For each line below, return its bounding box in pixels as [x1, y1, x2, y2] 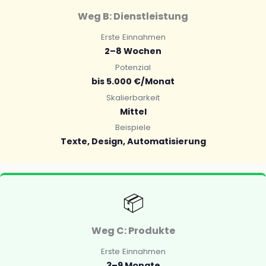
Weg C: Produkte [91, 224, 175, 238]
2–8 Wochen [104, 45, 161, 58]
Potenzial [115, 61, 151, 73]
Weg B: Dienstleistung [78, 9, 188, 24]
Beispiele [115, 122, 151, 134]
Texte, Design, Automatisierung [60, 135, 206, 148]
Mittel [119, 105, 147, 118]
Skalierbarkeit [106, 91, 160, 103]
